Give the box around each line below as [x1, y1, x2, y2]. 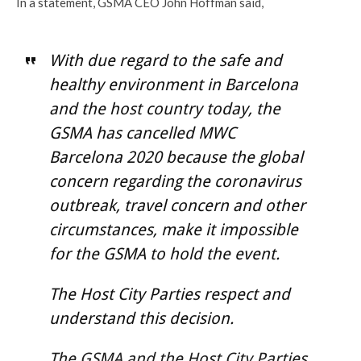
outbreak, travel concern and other [48, 195, 305, 215]
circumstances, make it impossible [48, 219, 298, 239]
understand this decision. [48, 308, 234, 328]
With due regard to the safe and [48, 50, 282, 70]
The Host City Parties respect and [48, 284, 290, 304]
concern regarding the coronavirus [48, 171, 301, 191]
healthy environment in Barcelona [48, 74, 298, 94]
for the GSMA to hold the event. [48, 243, 280, 263]
